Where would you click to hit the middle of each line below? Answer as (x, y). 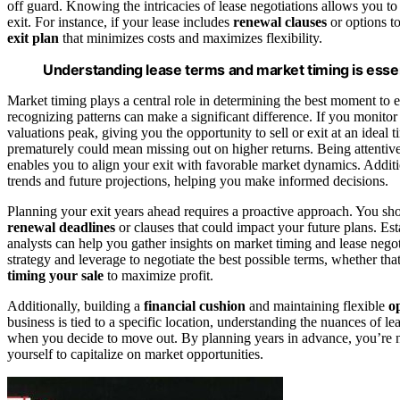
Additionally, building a (75, 306)
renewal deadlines (61, 228)
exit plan (33, 38)
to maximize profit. (158, 276)
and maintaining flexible (317, 306)
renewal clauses (280, 22)
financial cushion (195, 306)
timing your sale (55, 276)
